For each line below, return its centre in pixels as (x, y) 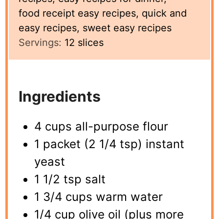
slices (91, 42)
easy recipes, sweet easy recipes (95, 28)
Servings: (42, 42)
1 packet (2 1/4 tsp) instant (109, 144)
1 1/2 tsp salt (70, 179)
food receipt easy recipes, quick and (103, 13)
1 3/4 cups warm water (99, 197)
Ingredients (60, 96)
